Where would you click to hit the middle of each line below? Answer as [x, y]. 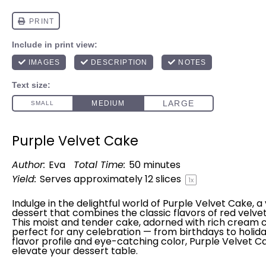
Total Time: [99, 165]
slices [168, 179]
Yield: [24, 179]
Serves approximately [92, 179]
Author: [28, 165]
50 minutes [155, 165]
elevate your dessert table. [75, 251]
